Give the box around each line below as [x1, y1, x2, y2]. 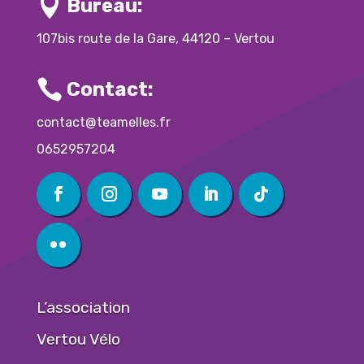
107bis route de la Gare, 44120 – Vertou [36, 31, 275, 46]
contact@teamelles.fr [36, 115, 171, 130]
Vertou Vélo [36, 329, 120, 349]
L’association [36, 297, 130, 317]
